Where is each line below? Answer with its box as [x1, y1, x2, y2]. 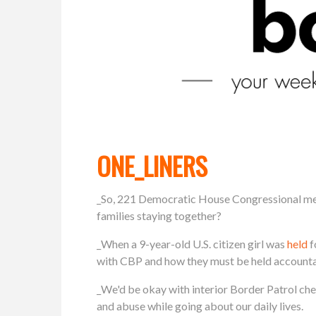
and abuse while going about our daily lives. [97, 298, 303, 312]
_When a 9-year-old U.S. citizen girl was [97, 236, 287, 250]
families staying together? [97, 208, 221, 222]
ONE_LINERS [97, 146, 207, 184]
